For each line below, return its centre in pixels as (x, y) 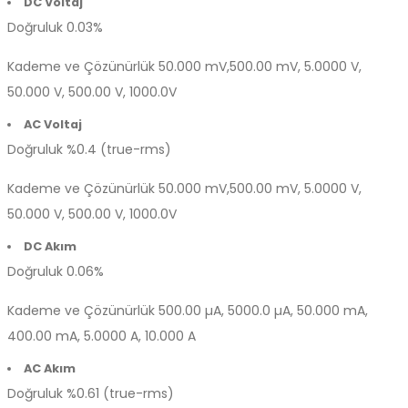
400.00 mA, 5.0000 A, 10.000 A (102, 336)
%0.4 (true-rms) (117, 149)
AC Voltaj (52, 124)
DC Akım (50, 246)
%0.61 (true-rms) (118, 393)
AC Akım (49, 368)
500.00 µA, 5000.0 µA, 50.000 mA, (261, 311)
